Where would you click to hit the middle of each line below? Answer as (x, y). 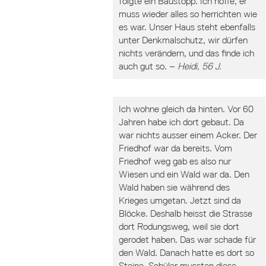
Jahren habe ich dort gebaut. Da (181, 122)
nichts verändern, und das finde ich (186, 53)
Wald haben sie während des (174, 187)
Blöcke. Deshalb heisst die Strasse (186, 213)
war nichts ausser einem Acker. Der (188, 135)
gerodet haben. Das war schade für (187, 240)
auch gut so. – (148, 66)
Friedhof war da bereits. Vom (175, 148)
